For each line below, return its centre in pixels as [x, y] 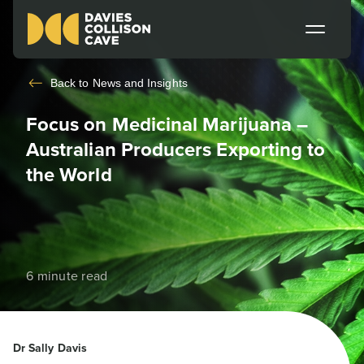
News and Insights [140, 83]
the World [69, 175]
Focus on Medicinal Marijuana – [167, 124]
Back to [71, 83]
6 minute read [67, 276]
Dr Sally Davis [50, 348]
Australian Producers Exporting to [176, 149]
